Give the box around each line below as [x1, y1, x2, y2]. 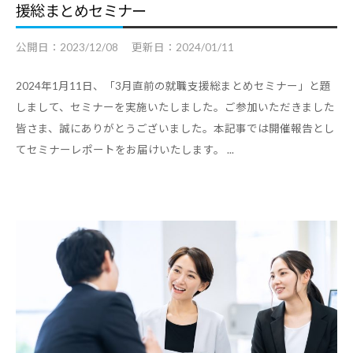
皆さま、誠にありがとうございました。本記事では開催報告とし [16, 121, 335, 135]
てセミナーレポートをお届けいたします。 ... [16, 143, 234, 156]
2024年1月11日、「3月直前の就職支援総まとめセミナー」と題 [16, 79, 331, 92]
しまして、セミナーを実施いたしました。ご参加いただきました [16, 100, 335, 113]
